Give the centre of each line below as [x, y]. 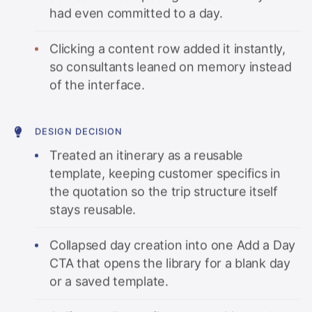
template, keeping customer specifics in [165, 172]
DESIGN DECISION [79, 130]
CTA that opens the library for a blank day [170, 262]
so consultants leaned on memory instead [171, 65]
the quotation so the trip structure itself [164, 190]
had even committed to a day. [136, 12]
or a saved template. [109, 280]
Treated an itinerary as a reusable [147, 154]
